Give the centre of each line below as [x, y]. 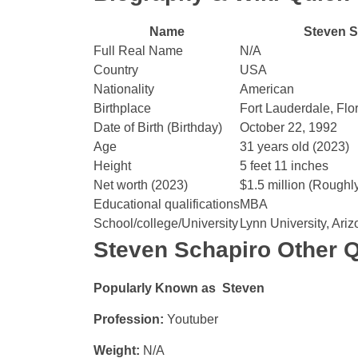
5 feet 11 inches [284, 166]
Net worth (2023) [141, 185]
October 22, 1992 [288, 127]
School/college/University [166, 223]
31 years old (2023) [294, 147]
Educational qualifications [167, 204]
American [267, 89]
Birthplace [122, 108]
